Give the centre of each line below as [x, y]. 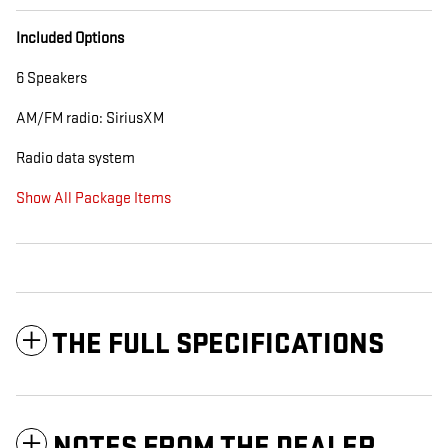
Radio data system [75, 158]
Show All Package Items [93, 198]
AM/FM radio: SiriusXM [90, 118]
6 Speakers [51, 78]
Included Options [70, 38]
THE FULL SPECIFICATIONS [218, 344]
